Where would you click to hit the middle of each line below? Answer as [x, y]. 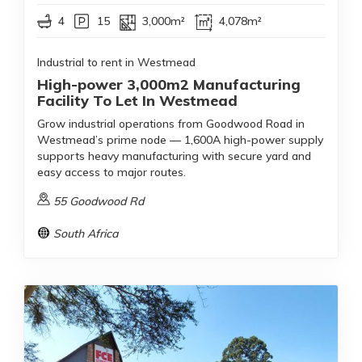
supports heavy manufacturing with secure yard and [174, 156]
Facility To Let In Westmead [137, 101]
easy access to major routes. [112, 172]
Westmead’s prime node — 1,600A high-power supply [180, 140]
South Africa [86, 234]
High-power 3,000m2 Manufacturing [169, 84]
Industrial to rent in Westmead [116, 62]
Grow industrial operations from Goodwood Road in [171, 124]
